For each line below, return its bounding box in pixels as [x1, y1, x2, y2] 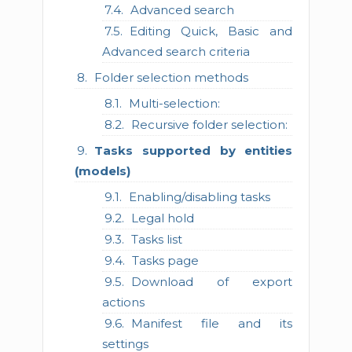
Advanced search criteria [101, 43, 250, 59]
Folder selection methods [94, 69, 249, 85]
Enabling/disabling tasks [128, 189, 270, 204]
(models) [75, 163, 131, 178]
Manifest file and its [130, 315, 293, 331]
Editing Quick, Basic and [129, 23, 293, 38]
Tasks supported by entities [94, 142, 293, 158]
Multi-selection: [128, 95, 220, 111]
